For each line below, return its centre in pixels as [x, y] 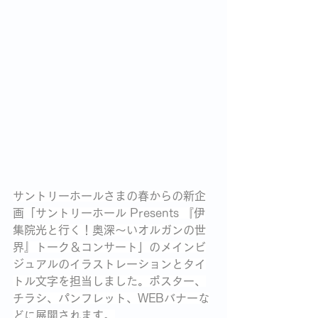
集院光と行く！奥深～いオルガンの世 [109, 230]
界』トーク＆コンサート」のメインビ [109, 247]
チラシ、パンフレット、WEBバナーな [111, 298]
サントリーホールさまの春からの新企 [109, 196]
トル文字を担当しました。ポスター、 [109, 281]
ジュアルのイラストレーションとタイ [109, 264]
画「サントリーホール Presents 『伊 [109, 213]
